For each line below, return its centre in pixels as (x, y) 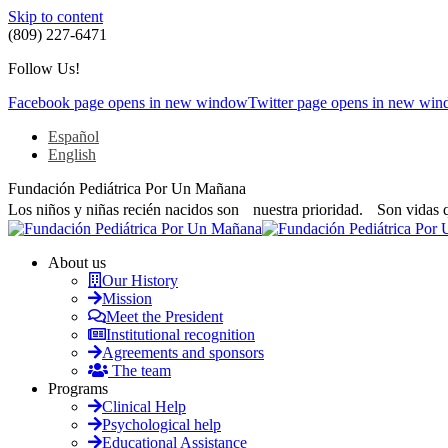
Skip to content (55, 16)
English (72, 154)
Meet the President (164, 316)
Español (73, 136)
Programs (78, 388)
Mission (127, 298)
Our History (140, 280)
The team (141, 370)
